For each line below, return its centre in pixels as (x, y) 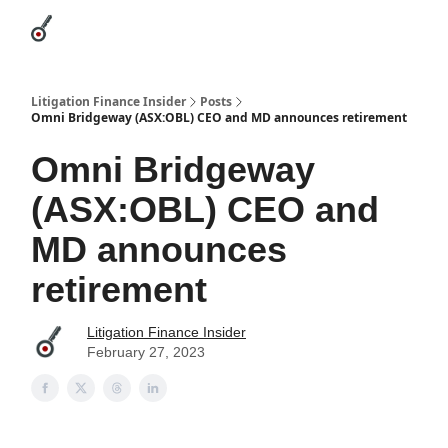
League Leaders (216, 30)
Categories (109, 24)
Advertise (299, 30)
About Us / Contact (392, 30)
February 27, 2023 (146, 352)
